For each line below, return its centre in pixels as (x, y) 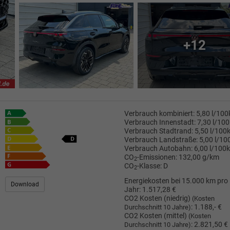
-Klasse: (149, 166)
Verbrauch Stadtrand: (158, 131)
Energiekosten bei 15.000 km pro (176, 181)
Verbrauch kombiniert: (159, 113)
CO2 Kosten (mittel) (156, 216)
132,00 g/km (199, 157)
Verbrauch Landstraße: (161, 140)
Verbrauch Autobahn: (158, 148)
